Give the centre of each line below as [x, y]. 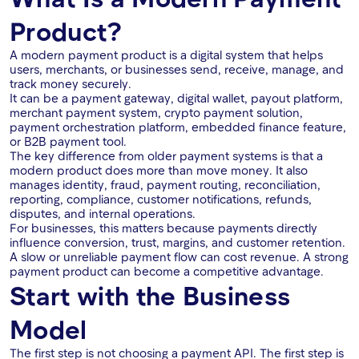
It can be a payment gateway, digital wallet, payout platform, [176, 98]
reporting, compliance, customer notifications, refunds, [161, 199]
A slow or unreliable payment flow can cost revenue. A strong [179, 257]
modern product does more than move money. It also [159, 170]
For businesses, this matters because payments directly [163, 228]
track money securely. [71, 84]
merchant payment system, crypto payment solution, [156, 113]
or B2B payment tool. [68, 141]
